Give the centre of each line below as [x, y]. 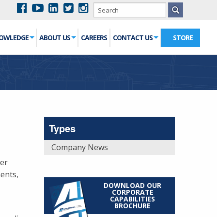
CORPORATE [132, 192]
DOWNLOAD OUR [132, 185]
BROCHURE [132, 206]
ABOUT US [55, 38]
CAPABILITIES [132, 199]
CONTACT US [133, 38]
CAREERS [94, 38]
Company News [80, 147]
